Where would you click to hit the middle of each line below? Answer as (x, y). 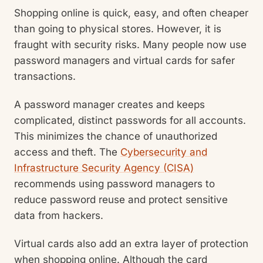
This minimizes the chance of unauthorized (116, 136)
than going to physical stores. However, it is (118, 28)
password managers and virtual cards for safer (124, 60)
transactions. (46, 76)
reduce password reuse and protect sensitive (121, 199)
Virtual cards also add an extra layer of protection (131, 244)
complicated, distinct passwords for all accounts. (130, 120)
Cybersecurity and (164, 152)
